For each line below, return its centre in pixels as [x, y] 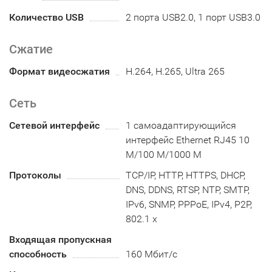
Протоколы [35, 175]
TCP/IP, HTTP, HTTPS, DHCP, [186, 175]
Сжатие [31, 49]
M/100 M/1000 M [164, 155]
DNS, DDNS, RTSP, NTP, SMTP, [188, 190]
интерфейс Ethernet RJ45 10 [188, 140]
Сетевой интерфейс [54, 126]
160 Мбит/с [152, 254]
